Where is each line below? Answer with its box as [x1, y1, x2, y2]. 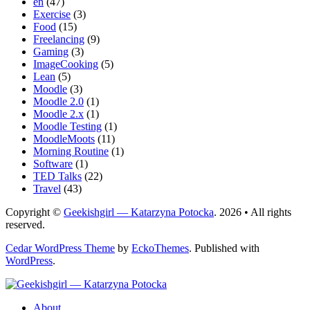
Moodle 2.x [33, 108, 84, 120]
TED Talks [33, 170, 82, 183]
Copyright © [6, 206, 64, 219]
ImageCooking [33, 58, 98, 71]
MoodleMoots [33, 133, 95, 145]
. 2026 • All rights [214, 206, 291, 219]
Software [33, 158, 73, 170]
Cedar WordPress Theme [6, 242, 115, 255]
